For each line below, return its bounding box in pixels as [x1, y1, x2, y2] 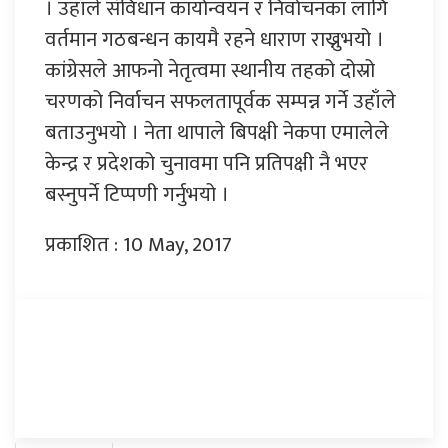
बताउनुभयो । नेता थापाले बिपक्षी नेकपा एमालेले [45, 114, 389, 150]
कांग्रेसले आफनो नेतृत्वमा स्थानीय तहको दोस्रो [45, 52, 375, 88]
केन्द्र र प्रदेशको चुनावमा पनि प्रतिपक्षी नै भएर [45, 145, 368, 181]
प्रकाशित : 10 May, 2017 [45, 226, 232, 262]
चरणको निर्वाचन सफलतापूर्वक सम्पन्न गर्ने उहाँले [45, 83, 396, 119]
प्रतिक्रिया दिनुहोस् [45, 331, 172, 366]
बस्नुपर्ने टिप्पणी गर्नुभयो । [45, 176, 229, 212]
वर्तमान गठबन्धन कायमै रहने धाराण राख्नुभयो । [45, 21, 384, 57]
